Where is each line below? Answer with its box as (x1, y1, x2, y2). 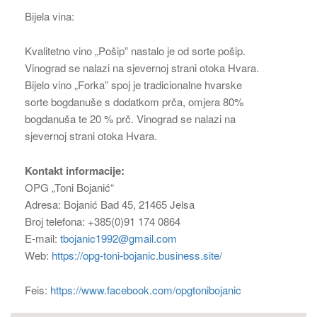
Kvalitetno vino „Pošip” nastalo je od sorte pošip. (25, 43, 246, 59)
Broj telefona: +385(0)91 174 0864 (25, 214, 180, 229)
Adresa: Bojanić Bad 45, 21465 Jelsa (25, 197, 195, 212)
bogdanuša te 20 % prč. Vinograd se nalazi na (25, 111, 236, 127)
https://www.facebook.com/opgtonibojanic (50, 282, 241, 298)
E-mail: (25, 231, 60, 246)
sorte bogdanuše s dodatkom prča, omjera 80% (25, 94, 243, 110)
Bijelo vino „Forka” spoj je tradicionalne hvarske (25, 77, 242, 93)
